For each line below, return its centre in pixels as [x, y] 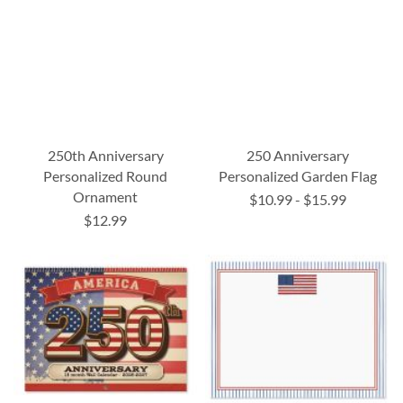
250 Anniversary [297, 155]
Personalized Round [106, 175]
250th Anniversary [105, 155]
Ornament [106, 196]
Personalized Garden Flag [297, 175]
